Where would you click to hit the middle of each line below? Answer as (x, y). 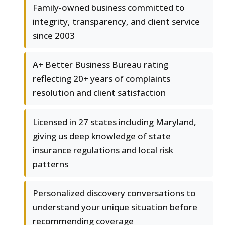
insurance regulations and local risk (103, 150)
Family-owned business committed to (109, 8)
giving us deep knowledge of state (102, 136)
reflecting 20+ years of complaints (101, 79)
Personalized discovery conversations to (114, 193)
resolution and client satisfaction (99, 93)
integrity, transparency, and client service (116, 22)
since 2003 (54, 36)
